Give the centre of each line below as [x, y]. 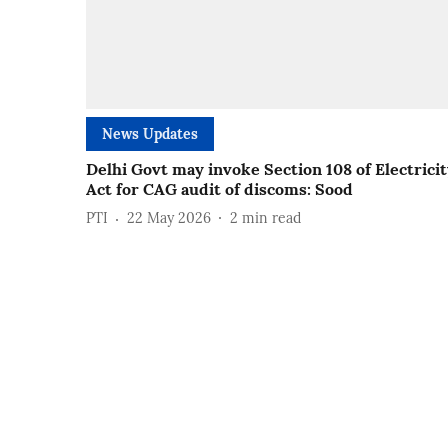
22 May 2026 [169, 218]
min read [271, 218]
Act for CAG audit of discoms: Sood [219, 188]
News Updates [150, 133]
